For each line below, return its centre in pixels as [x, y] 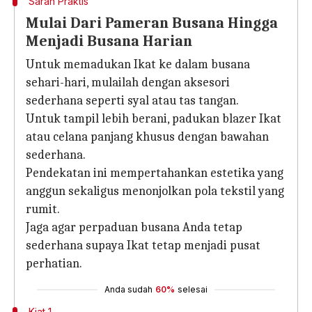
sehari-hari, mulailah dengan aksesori [128, 83]
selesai [193, 289]
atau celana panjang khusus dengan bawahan [147, 137]
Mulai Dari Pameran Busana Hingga [152, 23]
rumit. [43, 209]
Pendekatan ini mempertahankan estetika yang [155, 173]
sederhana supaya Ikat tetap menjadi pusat [143, 245]
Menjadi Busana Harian [109, 41]
